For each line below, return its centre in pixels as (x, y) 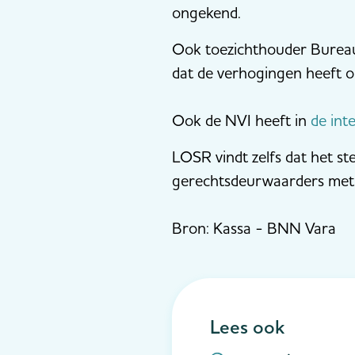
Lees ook (247, 327)
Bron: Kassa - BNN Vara (254, 228)
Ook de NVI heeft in (241, 120)
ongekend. (211, 13)
